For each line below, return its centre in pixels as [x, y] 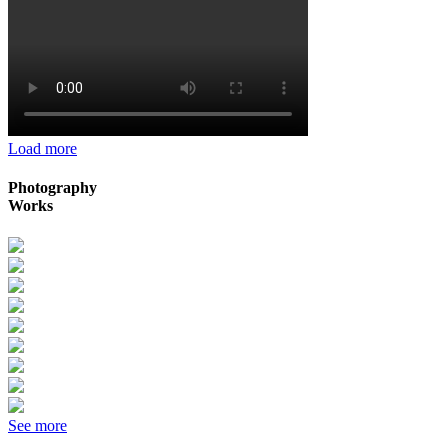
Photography [52, 188]
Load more [42, 149]
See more [37, 425]
